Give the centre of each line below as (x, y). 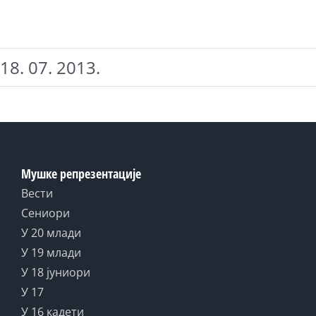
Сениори (45, 213)
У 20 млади (51, 233)
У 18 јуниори (56, 272)
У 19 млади (51, 253)
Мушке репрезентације (81, 174)
